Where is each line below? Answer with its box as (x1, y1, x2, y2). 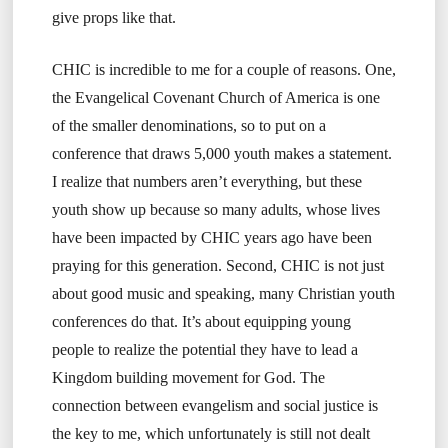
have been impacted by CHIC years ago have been (51, 229, 372, 247)
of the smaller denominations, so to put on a (51, 117, 326, 135)
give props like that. (51, 9, 176, 27)
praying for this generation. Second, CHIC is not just (51, 257, 384, 275)
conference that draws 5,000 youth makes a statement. (51, 145, 392, 163)
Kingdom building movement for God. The (51, 369, 325, 387)
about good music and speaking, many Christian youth (51, 285, 395, 303)
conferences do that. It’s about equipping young (51, 313, 351, 331)
